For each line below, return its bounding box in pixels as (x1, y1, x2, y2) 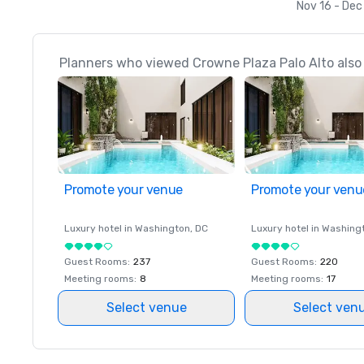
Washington (135, 223, 190, 234)
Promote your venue (64, 182, 183, 197)
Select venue (106, 300, 187, 315)
